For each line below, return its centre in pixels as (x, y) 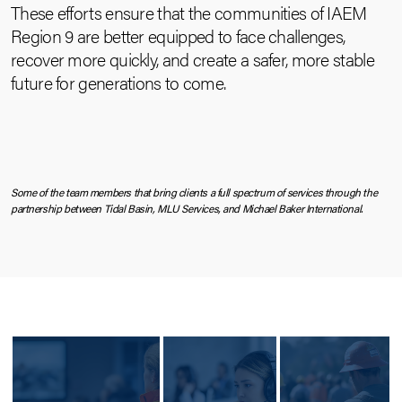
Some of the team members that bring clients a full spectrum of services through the (194, 192)
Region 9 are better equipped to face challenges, (178, 35)
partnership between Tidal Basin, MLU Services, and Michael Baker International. (187, 208)
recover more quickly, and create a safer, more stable (192, 59)
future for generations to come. (118, 82)
